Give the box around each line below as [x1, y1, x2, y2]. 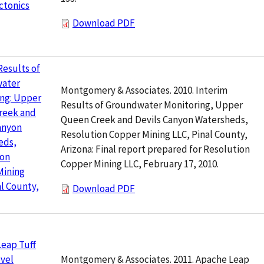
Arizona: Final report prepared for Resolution [61, 143, 250, 156]
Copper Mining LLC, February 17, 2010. [61, 157, 219, 171]
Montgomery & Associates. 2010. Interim [61, 84, 227, 97]
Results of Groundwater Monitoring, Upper [61, 98, 243, 112]
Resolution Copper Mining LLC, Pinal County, [61, 128, 247, 141]
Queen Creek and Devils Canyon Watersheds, [61, 113, 248, 127]
